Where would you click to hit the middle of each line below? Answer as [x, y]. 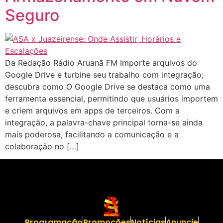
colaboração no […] [42, 146]
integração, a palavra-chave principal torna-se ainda [104, 122]
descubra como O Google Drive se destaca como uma [108, 86]
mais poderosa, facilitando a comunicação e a [92, 134]
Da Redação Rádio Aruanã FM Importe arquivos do [101, 62]
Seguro [32, 15]
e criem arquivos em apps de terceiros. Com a [92, 110]
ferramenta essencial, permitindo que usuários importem [111, 98]
